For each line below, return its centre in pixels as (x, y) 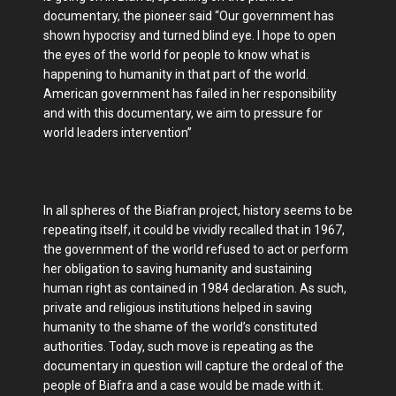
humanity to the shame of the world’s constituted (180, 327)
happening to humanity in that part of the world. (176, 75)
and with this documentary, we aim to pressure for (183, 114)
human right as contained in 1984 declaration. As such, (195, 289)
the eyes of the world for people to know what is (177, 55)
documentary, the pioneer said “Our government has (189, 16)
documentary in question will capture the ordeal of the (194, 366)
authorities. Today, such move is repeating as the (179, 347)
